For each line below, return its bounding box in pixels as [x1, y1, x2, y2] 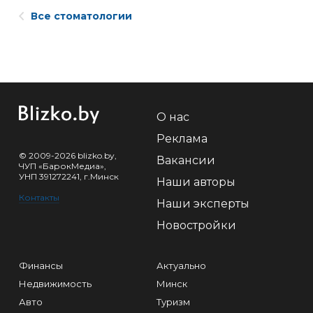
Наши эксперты [156, 196, 249, 210]
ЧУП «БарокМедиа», [19, 160, 106, 171]
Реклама [156, 131, 208, 145]
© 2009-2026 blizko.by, [19, 150, 117, 161]
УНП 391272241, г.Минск [19, 170, 119, 182]
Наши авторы [156, 175, 235, 189]
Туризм [156, 296, 190, 307]
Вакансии [156, 153, 215, 167]
